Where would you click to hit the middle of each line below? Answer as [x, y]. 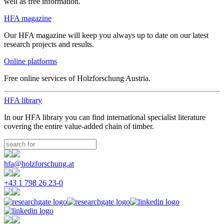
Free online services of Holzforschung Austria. [77, 78]
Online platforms [30, 61]
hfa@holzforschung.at [39, 164]
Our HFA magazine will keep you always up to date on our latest [106, 35]
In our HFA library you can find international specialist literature [105, 117]
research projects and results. [49, 44]
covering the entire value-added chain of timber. [79, 126]
